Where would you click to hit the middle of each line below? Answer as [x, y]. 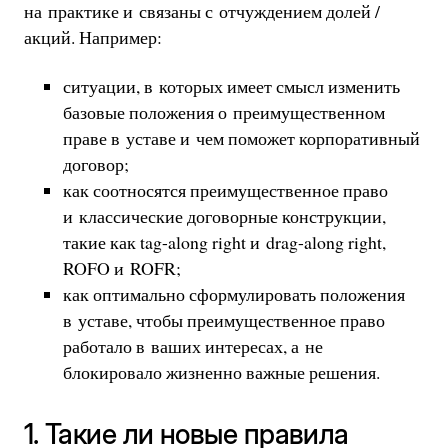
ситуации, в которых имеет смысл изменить [231, 86]
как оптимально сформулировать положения [233, 294]
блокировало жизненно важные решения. [221, 372]
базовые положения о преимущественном [223, 112]
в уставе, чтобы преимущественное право [223, 320]
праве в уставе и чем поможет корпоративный [241, 138]
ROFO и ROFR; [121, 268]
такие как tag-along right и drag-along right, [224, 242]
